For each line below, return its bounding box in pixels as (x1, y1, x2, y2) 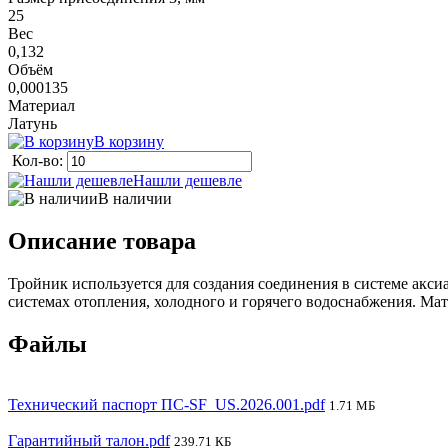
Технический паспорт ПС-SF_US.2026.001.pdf (8, 395, 325, 413)
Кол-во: (12, 151, 67, 169)
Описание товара (8, 227, 196, 254)
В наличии (98, 189, 172, 207)
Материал (8, 96, 75, 114)
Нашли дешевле (133, 171, 242, 189)
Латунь (8, 114, 57, 132)
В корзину (94, 132, 164, 150)
